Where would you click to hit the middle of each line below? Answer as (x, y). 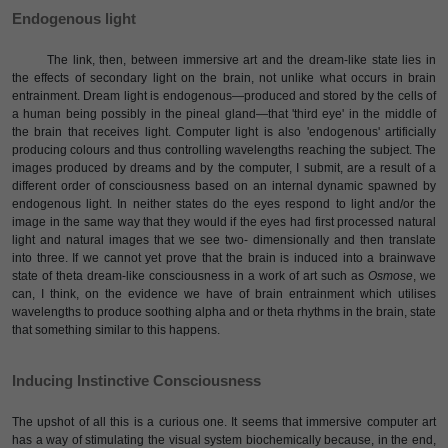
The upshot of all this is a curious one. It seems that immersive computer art (224, 422)
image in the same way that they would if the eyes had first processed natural (224, 222)
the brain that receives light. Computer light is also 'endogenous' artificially (224, 132)
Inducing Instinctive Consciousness (136, 380)
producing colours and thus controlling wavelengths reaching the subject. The (224, 150)
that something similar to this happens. (116, 330)
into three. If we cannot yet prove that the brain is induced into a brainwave (224, 258)
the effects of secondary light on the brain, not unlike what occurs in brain (224, 78)
